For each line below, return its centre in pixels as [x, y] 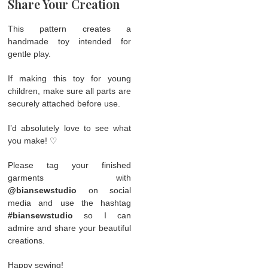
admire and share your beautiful [69, 228]
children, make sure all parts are [69, 91]
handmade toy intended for [69, 41]
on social [104, 190]
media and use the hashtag [69, 202]
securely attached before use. [64, 103]
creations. [27, 240]
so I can [102, 215]
